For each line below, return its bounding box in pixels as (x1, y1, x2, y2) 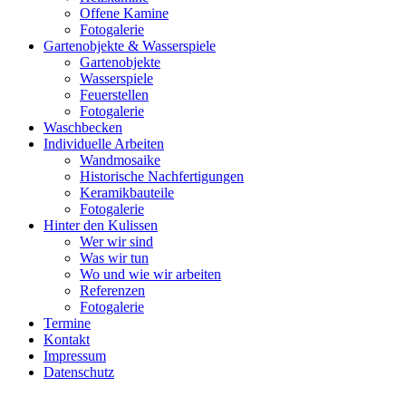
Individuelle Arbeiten (43, 136, 164, 151)
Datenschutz (43, 364, 114, 380)
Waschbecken (43, 120, 122, 135)
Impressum (43, 348, 106, 363)
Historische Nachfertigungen (80, 169, 244, 184)
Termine (43, 315, 91, 331)
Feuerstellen (80, 87, 149, 102)
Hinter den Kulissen (43, 217, 158, 233)
